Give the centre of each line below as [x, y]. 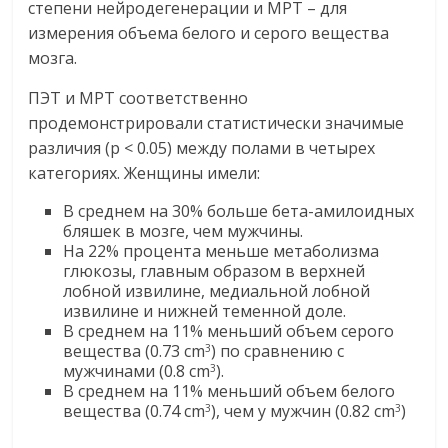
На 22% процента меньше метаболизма [221, 251]
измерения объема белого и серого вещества [209, 33]
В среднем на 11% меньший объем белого [229, 391]
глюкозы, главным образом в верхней [214, 271]
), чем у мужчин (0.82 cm [303, 411]
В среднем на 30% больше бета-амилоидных [239, 211]
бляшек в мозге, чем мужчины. [183, 231]
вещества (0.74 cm [134, 411]
